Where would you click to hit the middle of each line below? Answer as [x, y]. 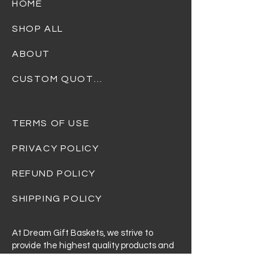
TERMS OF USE [51, 123]
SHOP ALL [38, 29]
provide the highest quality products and [93, 246]
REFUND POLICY [54, 173]
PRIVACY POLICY [56, 148]
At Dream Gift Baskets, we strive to [83, 233]
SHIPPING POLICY [57, 199]
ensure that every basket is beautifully [88, 258]
